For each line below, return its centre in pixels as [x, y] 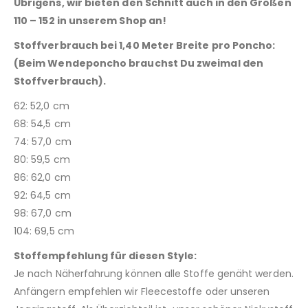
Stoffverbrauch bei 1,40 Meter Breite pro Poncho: [145, 46]
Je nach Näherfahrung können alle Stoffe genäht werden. [154, 274]
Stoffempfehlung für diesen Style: [106, 256]
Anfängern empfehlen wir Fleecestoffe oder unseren [142, 292]
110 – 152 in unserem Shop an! [90, 21]
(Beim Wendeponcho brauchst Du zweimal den [139, 64]
